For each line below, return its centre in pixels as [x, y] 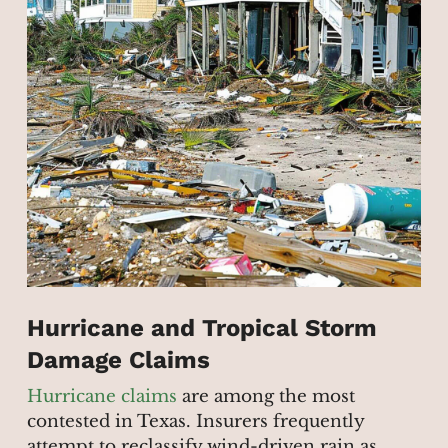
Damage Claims [118, 360]
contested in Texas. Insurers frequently [195, 422]
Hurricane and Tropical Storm [201, 328]
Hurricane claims [101, 397]
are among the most [265, 397]
